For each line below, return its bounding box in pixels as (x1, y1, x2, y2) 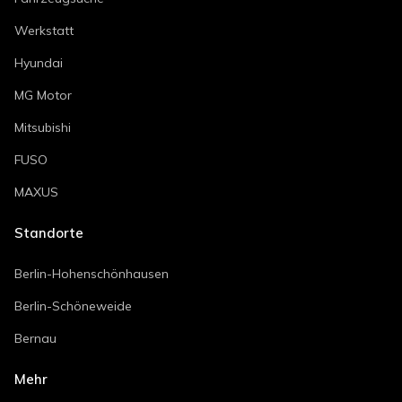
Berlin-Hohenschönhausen (14, 266, 169, 283)
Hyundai (14, 55, 63, 72)
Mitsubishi (14, 119, 71, 136)
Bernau (14, 330, 57, 347)
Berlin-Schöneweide (14, 298, 132, 315)
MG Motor (14, 87, 72, 104)
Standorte (14, 224, 83, 242)
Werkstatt (14, 22, 74, 39)
